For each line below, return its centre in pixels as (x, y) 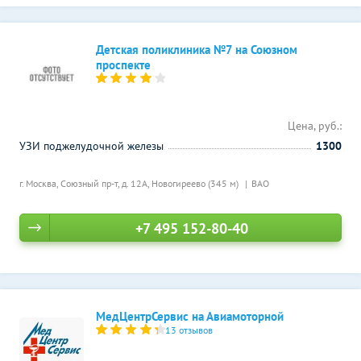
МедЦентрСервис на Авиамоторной (190, 316)
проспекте (123, 65)
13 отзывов (189, 330)
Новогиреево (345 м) (196, 183)
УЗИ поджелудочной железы (91, 146)
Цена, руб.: (315, 126)
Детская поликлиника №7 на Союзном (197, 50)
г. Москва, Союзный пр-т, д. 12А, (85, 183)
